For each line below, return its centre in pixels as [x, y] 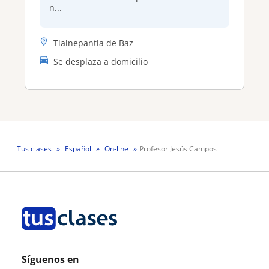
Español [78, 148]
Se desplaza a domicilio [101, 62]
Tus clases [34, 148]
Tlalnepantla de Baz [93, 43]
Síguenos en [50, 259]
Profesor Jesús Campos [178, 148]
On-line [116, 148]
